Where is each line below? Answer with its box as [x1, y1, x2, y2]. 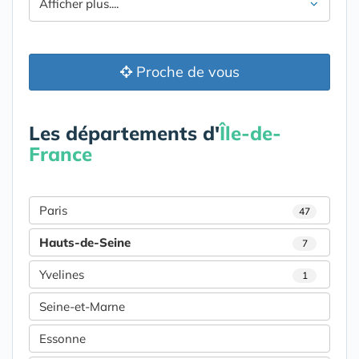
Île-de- [220, 120, 281, 145]
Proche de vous [131, 62, 240, 81]
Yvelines [39, 266, 84, 282]
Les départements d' [29, 120, 220, 145]
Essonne [39, 330, 86, 346]
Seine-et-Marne [39, 298, 125, 314]
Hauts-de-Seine [39, 234, 131, 250]
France [29, 141, 92, 166]
